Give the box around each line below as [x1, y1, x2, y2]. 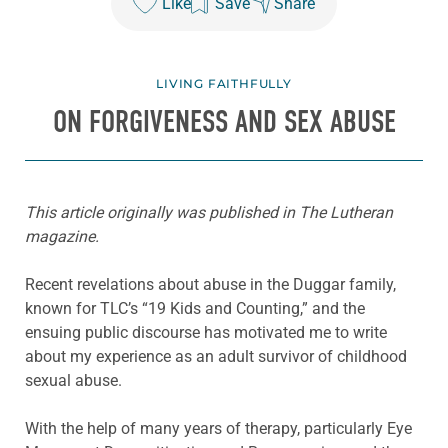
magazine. [25, 227, 99, 247]
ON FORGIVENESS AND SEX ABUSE [52, 104, 396, 141]
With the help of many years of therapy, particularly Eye [25, 419, 412, 439]
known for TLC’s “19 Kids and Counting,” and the [25, 299, 365, 319]
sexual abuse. [25, 371, 122, 391]
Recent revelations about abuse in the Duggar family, [25, 275, 396, 295]
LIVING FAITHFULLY [156, 76, 292, 92]
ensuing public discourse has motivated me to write [25, 323, 387, 343]
